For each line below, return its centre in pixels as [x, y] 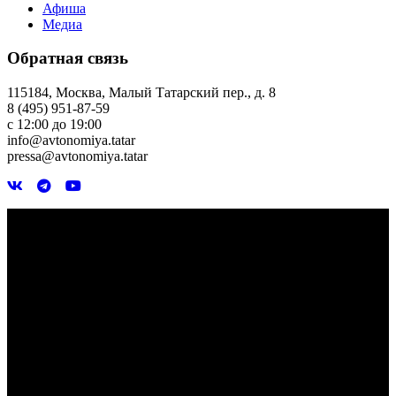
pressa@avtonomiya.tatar [77, 156]
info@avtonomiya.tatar [71, 140]
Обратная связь [68, 58]
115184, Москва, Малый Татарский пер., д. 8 [141, 92]
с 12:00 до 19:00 [54, 124]
